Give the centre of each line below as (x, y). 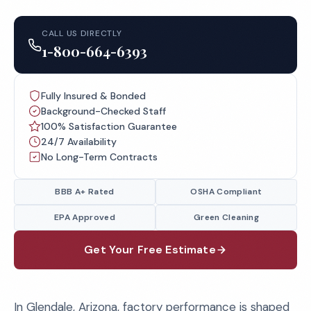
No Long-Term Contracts (99, 157)
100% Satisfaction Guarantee (109, 126)
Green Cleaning (226, 217)
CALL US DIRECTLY (82, 33)
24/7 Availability (79, 142)
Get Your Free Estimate (150, 250)
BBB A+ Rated (85, 192)
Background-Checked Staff (103, 111)
